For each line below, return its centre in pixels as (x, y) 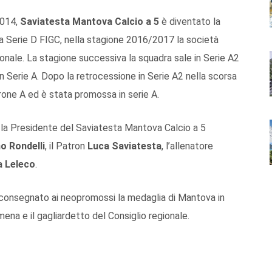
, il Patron (66, 146)
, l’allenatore (187, 146)
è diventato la (190, 21)
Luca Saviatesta (124, 146)
